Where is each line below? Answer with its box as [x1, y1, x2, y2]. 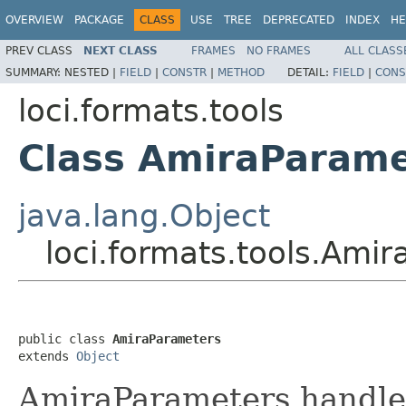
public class [18, 331, 112, 346]
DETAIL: [287, 65, 333, 79]
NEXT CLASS [83, 43, 158, 57]
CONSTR [162, 65, 207, 79]
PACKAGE [74, 14, 124, 26]
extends [18, 348, 76, 363]
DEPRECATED [263, 14, 334, 26]
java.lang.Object [18, 197, 270, 234]
